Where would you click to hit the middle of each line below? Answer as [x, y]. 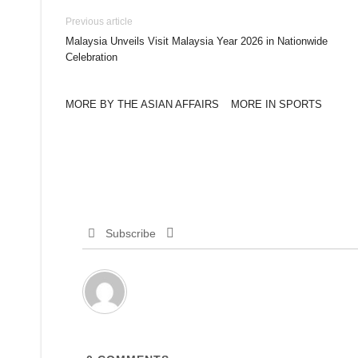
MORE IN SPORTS [276, 104]
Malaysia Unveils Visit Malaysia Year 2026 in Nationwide [197, 41]
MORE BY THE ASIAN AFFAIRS [142, 104]
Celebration [91, 57]
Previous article [99, 21]
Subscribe [130, 233]
